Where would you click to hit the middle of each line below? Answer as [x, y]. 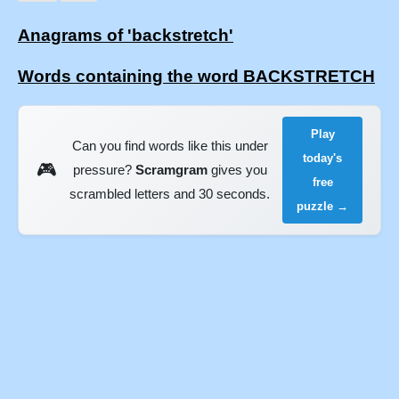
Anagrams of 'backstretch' [126, 36]
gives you [237, 170]
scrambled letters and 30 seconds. [170, 194]
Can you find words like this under [170, 146]
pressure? [104, 170]
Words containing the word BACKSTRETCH [196, 77]
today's [323, 158]
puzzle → [323, 206]
